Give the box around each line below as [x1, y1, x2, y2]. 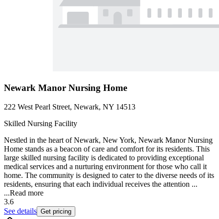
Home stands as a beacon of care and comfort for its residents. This [4, 144, 210, 153]
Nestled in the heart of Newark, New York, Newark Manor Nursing [4, 135, 213, 144]
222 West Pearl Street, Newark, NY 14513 [4, 102, 135, 111]
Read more [10, 188, 44, 197]
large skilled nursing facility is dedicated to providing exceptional [4, 153, 204, 162]
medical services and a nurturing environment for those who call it [4, 162, 207, 171]
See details [4, 206, 37, 215]
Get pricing [41, 207, 71, 215]
